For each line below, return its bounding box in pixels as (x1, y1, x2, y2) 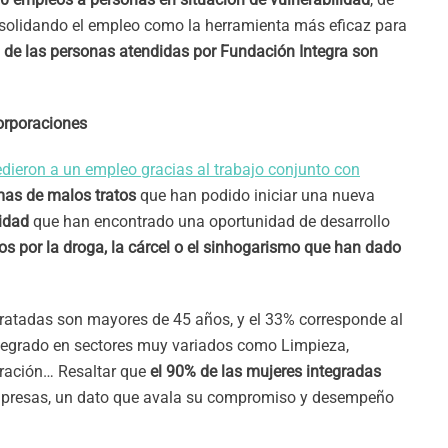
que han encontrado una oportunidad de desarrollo (33, 212, 390, 231)
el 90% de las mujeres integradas (150, 362, 381, 381)
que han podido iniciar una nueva (140, 186, 375, 205)
